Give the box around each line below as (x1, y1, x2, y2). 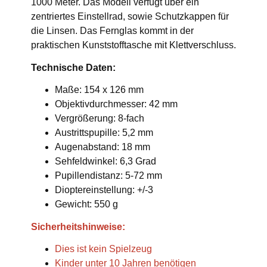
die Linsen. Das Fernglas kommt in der (31, 26, 194, 36)
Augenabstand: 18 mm (55, 142, 150, 153)
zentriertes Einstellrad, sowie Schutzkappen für (31, 11, 229, 22)
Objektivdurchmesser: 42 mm (55, 99, 178, 110)
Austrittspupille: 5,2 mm (55, 128, 153, 138)
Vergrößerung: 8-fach (55, 113, 144, 124)
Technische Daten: (31, 63, 116, 73)
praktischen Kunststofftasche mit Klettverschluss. (31, 40, 236, 51)
